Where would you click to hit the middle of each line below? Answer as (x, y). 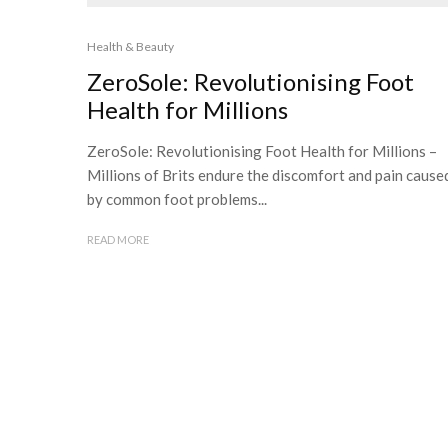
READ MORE (118, 239)
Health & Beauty (130, 46)
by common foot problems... (177, 199)
